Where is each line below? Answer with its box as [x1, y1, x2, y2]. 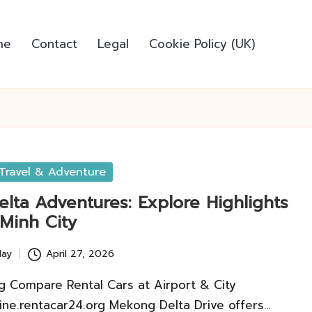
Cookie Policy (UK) [149, 35, 256, 53]
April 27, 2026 [45, 246, 114, 261]
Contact [31, 35, 77, 53]
